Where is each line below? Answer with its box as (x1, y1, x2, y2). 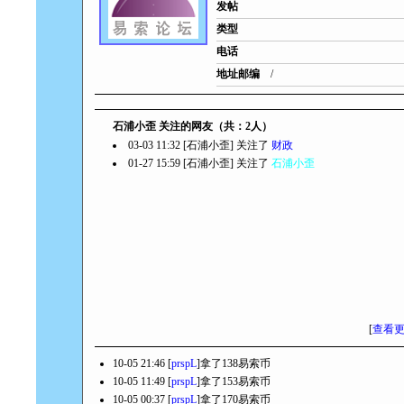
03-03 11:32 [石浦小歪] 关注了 (128, 139, 271, 151)
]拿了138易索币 (197, 357, 271, 370)
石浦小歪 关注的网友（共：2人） (113, 120, 272, 133)
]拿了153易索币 (197, 375, 271, 388)
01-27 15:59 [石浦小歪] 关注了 (128, 157, 271, 170)
